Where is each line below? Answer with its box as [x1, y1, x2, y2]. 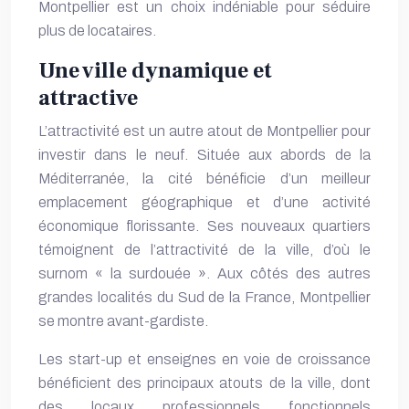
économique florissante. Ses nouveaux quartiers [38, 218, 371, 234]
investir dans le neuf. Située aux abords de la [38, 147, 371, 163]
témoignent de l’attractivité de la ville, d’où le [38, 242, 371, 257]
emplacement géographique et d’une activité [38, 194, 371, 210]
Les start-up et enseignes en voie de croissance [38, 351, 371, 367]
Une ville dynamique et [38, 57, 272, 85]
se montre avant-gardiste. [38, 313, 208, 329]
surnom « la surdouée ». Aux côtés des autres [38, 266, 371, 281]
